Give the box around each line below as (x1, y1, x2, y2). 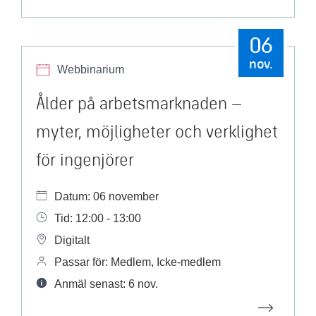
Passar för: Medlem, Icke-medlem (54, 256, 221, 268)
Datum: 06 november (54, 190, 159, 202)
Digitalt (54, 234, 90, 246)
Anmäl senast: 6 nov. (54, 278, 158, 290)
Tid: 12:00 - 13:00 (54, 212, 141, 224)
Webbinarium (57, 63, 124, 75)
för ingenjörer (36, 148, 134, 170)
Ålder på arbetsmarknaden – (36, 92, 242, 114)
